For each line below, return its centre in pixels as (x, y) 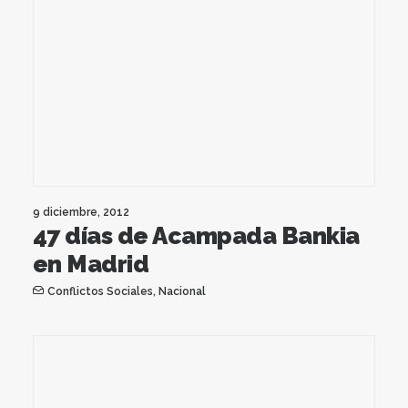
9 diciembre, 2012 (81, 212)
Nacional (182, 291)
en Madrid (91, 264)
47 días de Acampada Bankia (196, 235)
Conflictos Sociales (100, 291)
